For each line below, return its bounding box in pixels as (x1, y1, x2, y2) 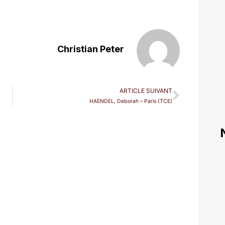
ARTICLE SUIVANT (119, 87, 172, 95)
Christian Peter (57, 44, 124, 55)
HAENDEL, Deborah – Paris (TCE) (89, 98, 172, 105)
